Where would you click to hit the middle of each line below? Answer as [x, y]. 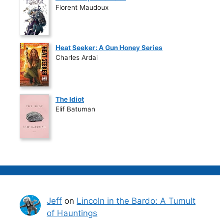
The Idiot [70, 99]
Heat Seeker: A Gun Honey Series [109, 47]
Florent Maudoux [82, 7]
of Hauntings [72, 213]
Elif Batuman [75, 109]
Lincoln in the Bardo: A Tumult [136, 201]
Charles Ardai [77, 57]
